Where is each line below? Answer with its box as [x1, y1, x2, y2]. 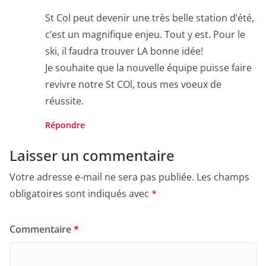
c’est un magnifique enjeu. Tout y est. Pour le [45, 28, 245, 42]
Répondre [45, 119, 85, 131]
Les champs [197, 170, 249, 184]
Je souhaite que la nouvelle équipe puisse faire [45, 61, 252, 75]
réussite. [45, 94, 84, 108]
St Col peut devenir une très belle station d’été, [45, 11, 254, 25]
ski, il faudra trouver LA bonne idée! [45, 45, 203, 58]
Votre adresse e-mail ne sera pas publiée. [9, 170, 194, 184]
